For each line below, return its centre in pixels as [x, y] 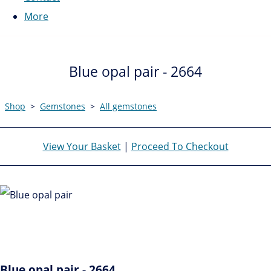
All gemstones [128, 106]
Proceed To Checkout [180, 146]
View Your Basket [82, 146]
